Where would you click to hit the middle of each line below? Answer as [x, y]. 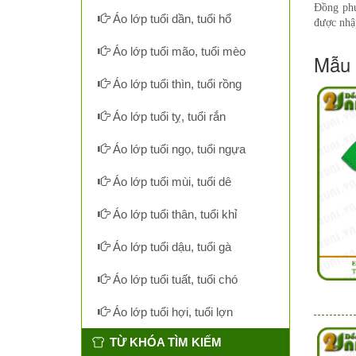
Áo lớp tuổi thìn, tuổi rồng [176, 84]
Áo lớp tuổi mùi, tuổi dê [170, 182]
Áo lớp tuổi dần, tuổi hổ [170, 19]
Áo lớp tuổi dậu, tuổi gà [170, 247]
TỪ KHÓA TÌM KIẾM [166, 342]
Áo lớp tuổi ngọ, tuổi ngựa [178, 149]
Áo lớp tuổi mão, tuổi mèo [178, 51]
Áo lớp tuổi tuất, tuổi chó [174, 279]
